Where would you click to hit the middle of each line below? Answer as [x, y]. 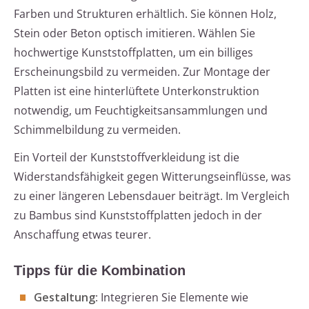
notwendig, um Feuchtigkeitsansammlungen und [141, 111]
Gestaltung [64, 298]
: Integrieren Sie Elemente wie [172, 298]
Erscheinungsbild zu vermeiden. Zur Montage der [142, 72]
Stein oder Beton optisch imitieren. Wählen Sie [134, 33]
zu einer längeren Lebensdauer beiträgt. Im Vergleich [152, 196]
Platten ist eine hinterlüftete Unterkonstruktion [137, 91]
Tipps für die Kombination [100, 271]
